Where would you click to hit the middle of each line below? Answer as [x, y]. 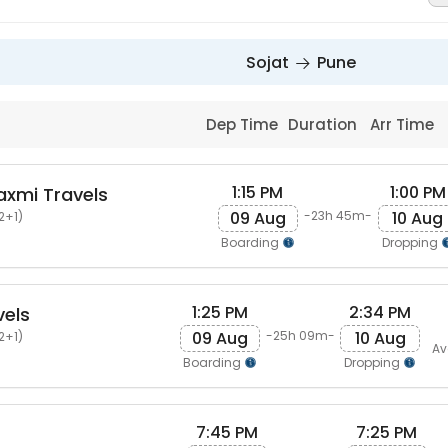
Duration [324, 124]
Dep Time [244, 124]
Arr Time [404, 124]
